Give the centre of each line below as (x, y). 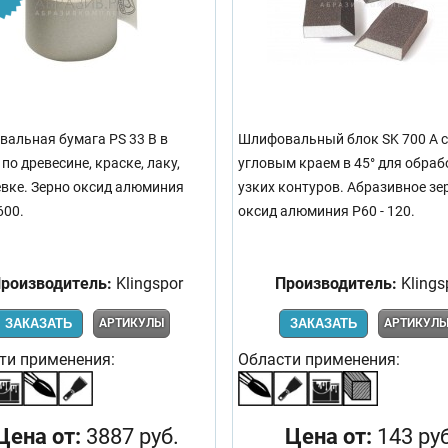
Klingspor (147, 283)
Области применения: (319, 359)
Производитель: (336, 283)
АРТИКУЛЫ (131, 322)
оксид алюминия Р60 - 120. (326, 211)
